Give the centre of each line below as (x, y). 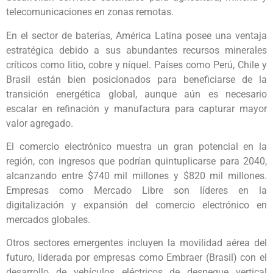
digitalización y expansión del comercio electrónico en (136, 205)
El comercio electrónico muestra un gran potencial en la (136, 146)
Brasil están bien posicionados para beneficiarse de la (136, 79)
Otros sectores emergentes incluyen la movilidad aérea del (136, 243)
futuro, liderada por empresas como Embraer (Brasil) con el (136, 258)
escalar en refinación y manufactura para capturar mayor (136, 108)
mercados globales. (48, 219)
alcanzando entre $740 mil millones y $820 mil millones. (136, 175)
